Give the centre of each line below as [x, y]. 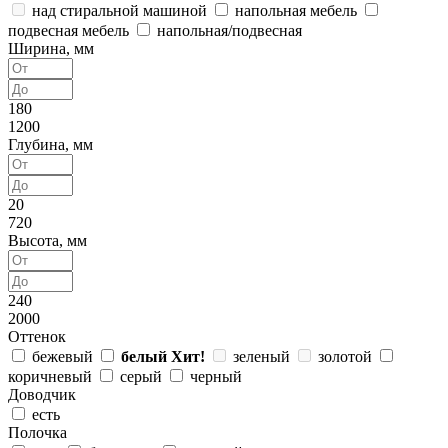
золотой [345, 356]
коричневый [50, 376]
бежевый [62, 356]
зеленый [261, 356]
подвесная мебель [68, 30]
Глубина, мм [50, 144]
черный [216, 376]
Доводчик [42, 394]
